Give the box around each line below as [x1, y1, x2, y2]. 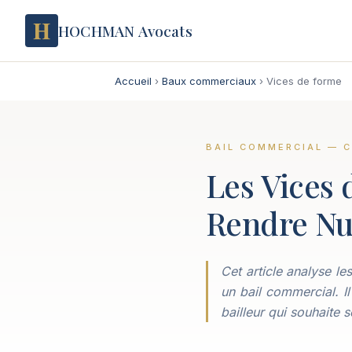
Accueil [115, 75, 152, 87]
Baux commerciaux [162, 75, 256, 87]
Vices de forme [266, 75, 342, 87]
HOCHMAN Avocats [58, 20, 192, 41]
